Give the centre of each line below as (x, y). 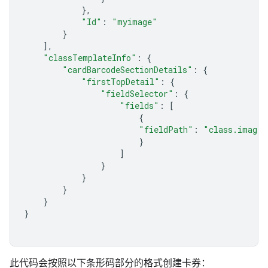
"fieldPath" (166, 130)
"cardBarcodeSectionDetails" (127, 70)
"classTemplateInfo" (90, 58)
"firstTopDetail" (121, 82)
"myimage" (135, 22)
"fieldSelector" (137, 94)
